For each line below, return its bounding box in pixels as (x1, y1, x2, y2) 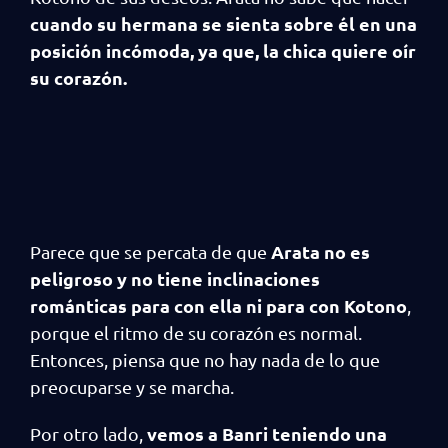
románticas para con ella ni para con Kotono (30, 294, 407, 317)
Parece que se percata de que (30, 241, 267, 262)
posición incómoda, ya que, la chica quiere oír (30, 39, 416, 62)
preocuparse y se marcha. (30, 376, 238, 397)
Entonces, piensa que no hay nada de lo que (30, 349, 380, 370)
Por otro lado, (30, 423, 147, 444)
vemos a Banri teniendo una (147, 422, 387, 445)
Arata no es (267, 240, 370, 263)
